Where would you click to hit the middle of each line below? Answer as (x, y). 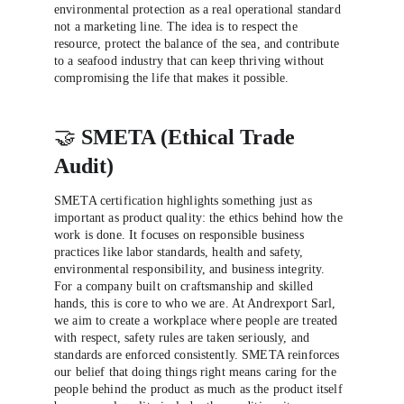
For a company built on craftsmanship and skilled (185, 286)
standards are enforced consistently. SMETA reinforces (199, 355)
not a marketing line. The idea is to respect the (178, 27)
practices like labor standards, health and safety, (181, 252)
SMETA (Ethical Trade (191, 137)
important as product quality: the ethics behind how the (200, 218)
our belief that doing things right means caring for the (197, 372)
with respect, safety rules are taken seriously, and (184, 338)
